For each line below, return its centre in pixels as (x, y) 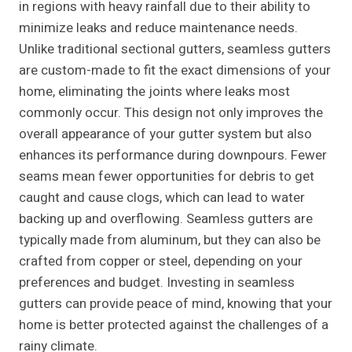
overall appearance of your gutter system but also (165, 134)
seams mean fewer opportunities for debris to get (167, 177)
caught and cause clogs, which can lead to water (162, 198)
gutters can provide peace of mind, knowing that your (176, 304)
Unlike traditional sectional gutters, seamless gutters (175, 49)
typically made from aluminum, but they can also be (170, 240)
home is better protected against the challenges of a (174, 325)
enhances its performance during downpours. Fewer (173, 156)
